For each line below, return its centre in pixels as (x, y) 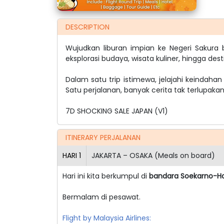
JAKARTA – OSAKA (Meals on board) (153, 155)
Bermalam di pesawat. (101, 197)
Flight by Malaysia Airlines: (107, 218)
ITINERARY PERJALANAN (103, 137)
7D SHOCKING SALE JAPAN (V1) (117, 111)
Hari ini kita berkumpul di (106, 176)
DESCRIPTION (87, 27)
